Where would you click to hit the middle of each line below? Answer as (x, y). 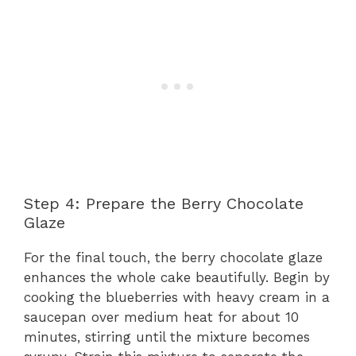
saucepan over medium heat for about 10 (161, 317)
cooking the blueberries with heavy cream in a (177, 298)
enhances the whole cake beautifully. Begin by (177, 278)
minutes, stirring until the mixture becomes (167, 337)
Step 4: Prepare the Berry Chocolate (164, 204)
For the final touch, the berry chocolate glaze (173, 258)
